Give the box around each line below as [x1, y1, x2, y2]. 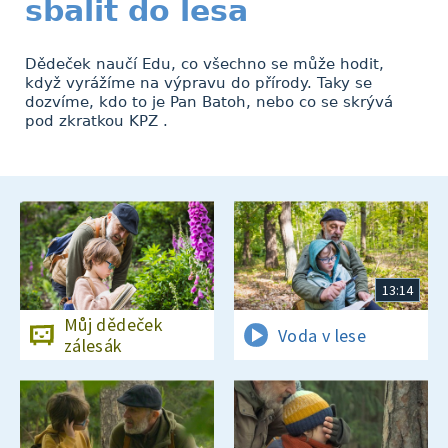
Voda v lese [278, 323, 366, 347]
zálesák [64, 334, 123, 358]
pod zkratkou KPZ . [25, 112, 168, 130]
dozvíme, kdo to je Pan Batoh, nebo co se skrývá [25, 93, 393, 111]
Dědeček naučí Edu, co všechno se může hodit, [25, 55, 384, 73]
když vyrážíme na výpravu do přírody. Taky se [25, 74, 372, 92]
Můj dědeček [64, 313, 163, 337]
